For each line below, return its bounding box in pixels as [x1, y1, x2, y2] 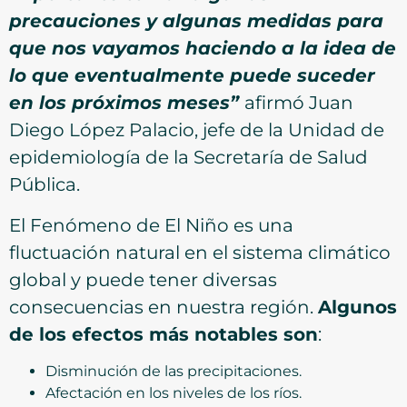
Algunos [318, 295, 397, 318]
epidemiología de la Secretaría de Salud [9, 146, 368, 169]
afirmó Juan [244, 92, 353, 114]
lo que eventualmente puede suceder [9, 65, 375, 87]
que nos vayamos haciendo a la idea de [9, 37, 396, 60]
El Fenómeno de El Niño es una [9, 213, 293, 236]
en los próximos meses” [9, 92, 244, 114]
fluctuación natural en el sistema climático [9, 241, 391, 263]
